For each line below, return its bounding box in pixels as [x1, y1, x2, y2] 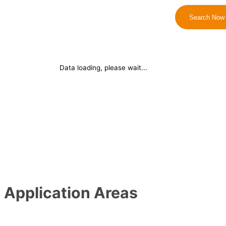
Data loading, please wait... [59, 63, 147, 72]
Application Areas [4, 183, 138, 202]
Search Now [189, 13, 225, 21]
